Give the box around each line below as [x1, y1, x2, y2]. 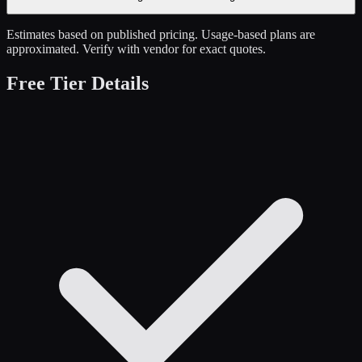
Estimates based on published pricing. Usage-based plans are [6, 27, 315, 42]
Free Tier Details [6, 72, 149, 94]
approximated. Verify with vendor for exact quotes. [6, 42, 266, 57]
